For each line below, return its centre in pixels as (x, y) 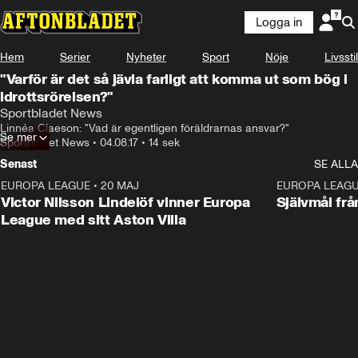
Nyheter (146, 57)
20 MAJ (120, 186)
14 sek (164, 143)
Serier (75, 57)
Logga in (279, 22)
